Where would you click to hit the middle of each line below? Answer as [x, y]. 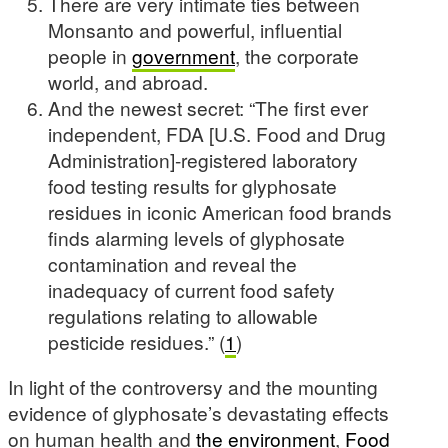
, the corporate [297, 56]
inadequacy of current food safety [191, 290]
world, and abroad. [128, 82]
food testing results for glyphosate [192, 186]
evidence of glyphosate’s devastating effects [198, 413]
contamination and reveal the [172, 264]
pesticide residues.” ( [136, 342]
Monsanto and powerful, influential [195, 30]
